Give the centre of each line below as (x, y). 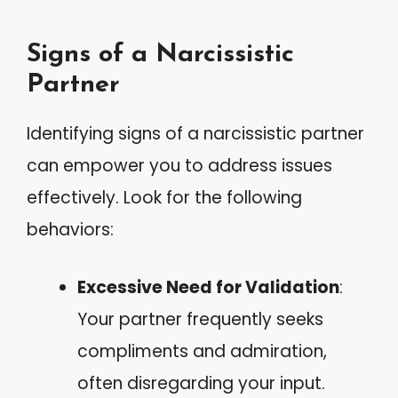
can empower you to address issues (179, 166)
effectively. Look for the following (164, 198)
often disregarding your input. (201, 383)
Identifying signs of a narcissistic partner (195, 134)
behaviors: (70, 230)
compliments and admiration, (202, 351)
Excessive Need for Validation (208, 287)
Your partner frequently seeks (200, 319)
